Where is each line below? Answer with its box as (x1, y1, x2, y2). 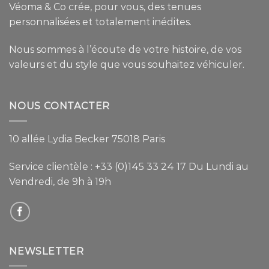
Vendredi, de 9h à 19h (9, 175, 111, 187)
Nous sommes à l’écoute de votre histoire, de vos (9, 43, 241, 55)
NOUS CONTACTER (9, 100, 110, 112)
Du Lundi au (186, 160, 249, 172)
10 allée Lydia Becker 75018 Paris (9, 133, 165, 145)
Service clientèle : (9, 160, 95, 172)
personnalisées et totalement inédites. (9, 16, 192, 28)
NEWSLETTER (9, 245, 84, 257)
